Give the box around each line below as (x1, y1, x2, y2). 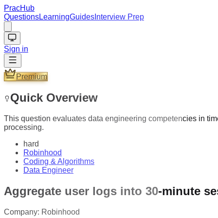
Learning (39, 13, 70, 21)
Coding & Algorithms (23, 157, 94, 165)
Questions (4, 13, 39, 21)
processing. (4, 123, 44, 131)
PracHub (4, 4, 35, 12)
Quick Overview (10, 91, 98, 104)
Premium (16, 73, 47, 81)
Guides (70, 13, 94, 21)
